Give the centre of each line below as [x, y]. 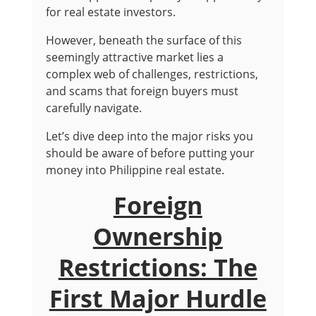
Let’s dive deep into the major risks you [149, 136]
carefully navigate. [93, 108]
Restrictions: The [158, 267]
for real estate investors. [110, 12]
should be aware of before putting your [150, 153]
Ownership [158, 236]
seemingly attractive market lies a [134, 57]
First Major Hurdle [158, 298]
